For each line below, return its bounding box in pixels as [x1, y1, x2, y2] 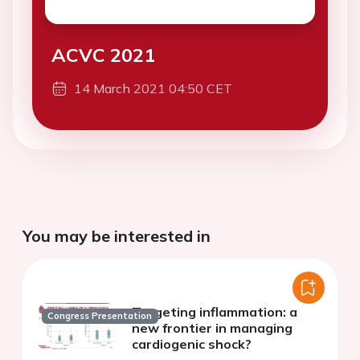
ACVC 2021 [51, 43, 155, 67]
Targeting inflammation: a [132, 304, 297, 321]
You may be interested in [22, 226, 211, 247]
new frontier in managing [132, 320, 292, 337]
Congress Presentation [47, 309, 153, 321]
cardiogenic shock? [132, 336, 252, 353]
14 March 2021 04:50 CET [74, 80, 232, 97]
